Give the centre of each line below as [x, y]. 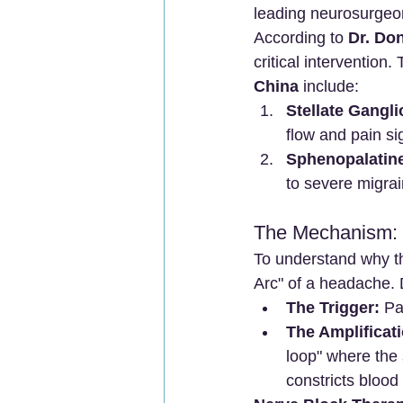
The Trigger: [333, 307]
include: [329, 86]
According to [301, 37]
